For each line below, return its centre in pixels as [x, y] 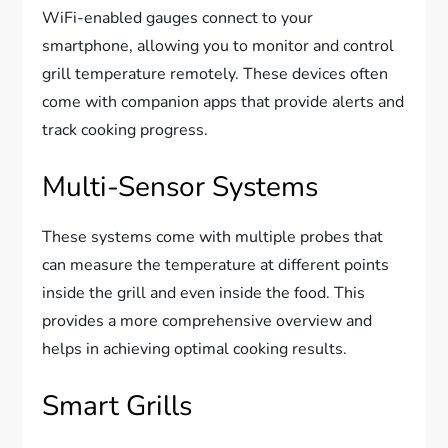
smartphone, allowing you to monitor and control [218, 46]
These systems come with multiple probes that [213, 237]
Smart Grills [117, 406]
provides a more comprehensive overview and [207, 321]
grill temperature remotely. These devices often [215, 74]
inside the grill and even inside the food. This [204, 293]
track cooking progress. [125, 130]
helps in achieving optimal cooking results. [195, 349]
